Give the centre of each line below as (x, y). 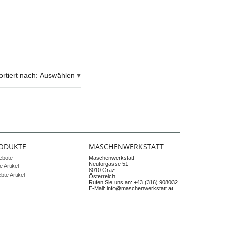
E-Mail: (97, 188)
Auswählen (58, 75)
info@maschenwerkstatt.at (140, 188)
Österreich (102, 176)
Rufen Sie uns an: (111, 182)
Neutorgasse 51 (108, 164)
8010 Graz (102, 170)
